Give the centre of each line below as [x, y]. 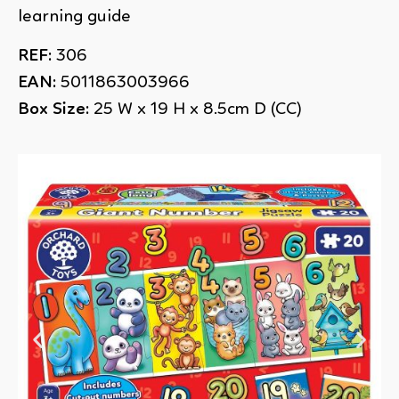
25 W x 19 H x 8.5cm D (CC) [195, 110]
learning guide [74, 16]
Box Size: [53, 110]
